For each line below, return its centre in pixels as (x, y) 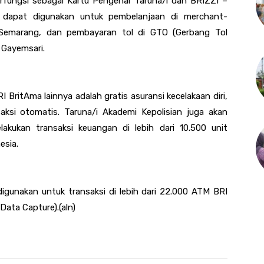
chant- (214, 16)
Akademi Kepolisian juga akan (165, 112)
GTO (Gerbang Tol (187, 32)
